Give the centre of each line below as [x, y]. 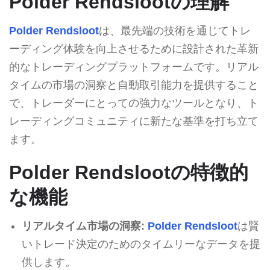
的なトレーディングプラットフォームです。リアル [134, 67]
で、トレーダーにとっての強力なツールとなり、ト [134, 103]
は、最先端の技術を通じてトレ [175, 30]
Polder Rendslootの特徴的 [129, 172]
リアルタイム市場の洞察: [83, 226]
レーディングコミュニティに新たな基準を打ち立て [134, 121]
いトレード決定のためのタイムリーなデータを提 [141, 244]
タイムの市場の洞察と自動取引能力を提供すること [134, 85]
